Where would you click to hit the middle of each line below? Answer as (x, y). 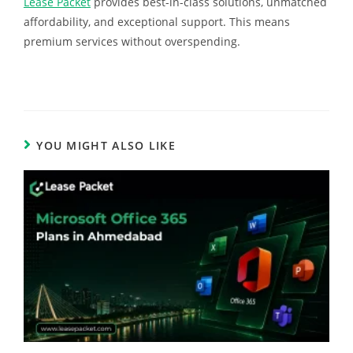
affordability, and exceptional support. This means (156, 21)
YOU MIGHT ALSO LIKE (106, 145)
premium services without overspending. (132, 41)
